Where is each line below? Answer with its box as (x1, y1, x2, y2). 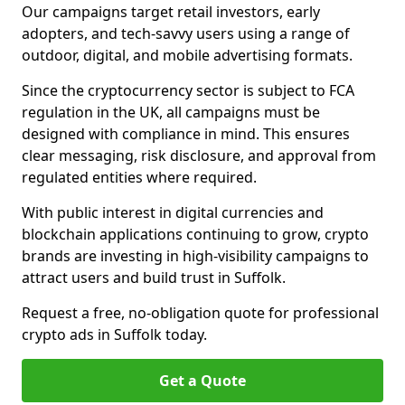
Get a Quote (159, 371, 246, 391)
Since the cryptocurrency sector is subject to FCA (22, 80, 354, 100)
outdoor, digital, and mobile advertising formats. (22, 45, 353, 65)
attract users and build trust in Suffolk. (22, 268, 286, 287)
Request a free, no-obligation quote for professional (22, 303, 379, 323)
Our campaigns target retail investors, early (22, 2, 320, 22)
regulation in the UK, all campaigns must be (22, 102, 320, 122)
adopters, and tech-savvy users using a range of (22, 24, 350, 43)
